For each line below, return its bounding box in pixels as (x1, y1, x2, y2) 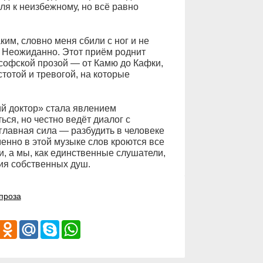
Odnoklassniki (16, 220, 69, 230)
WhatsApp (80, 220, 119, 230)
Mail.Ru (38, 220, 66, 230)
